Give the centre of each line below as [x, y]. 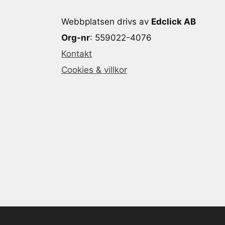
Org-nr [76, 37]
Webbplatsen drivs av [106, 21]
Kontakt [77, 53]
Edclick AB [174, 21]
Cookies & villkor [94, 70]
